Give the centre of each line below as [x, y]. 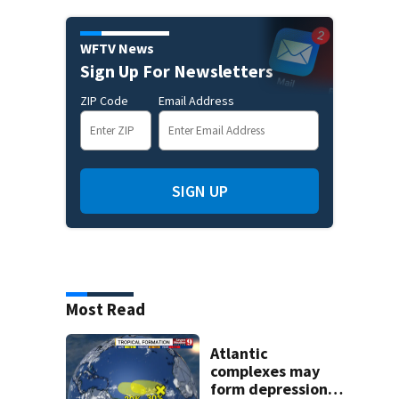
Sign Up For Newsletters [177, 71]
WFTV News [117, 49]
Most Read [106, 309]
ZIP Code [104, 101]
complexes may [265, 371]
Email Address [196, 101]
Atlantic [240, 354]
